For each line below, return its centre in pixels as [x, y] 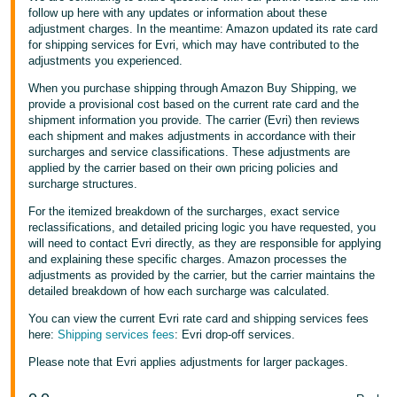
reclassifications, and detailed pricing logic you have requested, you [202, 227]
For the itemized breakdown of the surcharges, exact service [184, 211]
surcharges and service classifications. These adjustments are [190, 152]
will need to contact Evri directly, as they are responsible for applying [205, 243]
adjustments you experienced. [106, 61]
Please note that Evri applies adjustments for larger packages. [189, 362]
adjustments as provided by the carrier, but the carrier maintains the [202, 275]
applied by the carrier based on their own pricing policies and [183, 168]
